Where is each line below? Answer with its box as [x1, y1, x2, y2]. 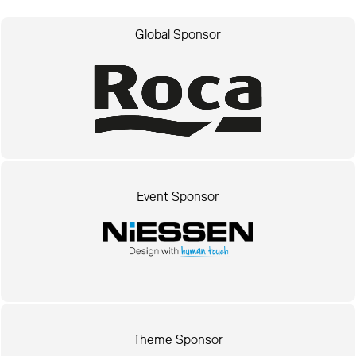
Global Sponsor [135, 28, 221, 41]
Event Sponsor [137, 190, 219, 203]
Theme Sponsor [133, 333, 223, 346]
